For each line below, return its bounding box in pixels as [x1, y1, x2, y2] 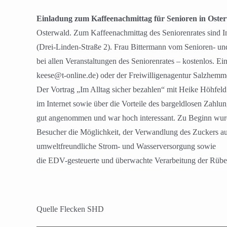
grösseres [38, 11, 67, 20]
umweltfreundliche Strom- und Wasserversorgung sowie [36, 142, 216, 151]
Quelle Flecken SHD [36, 205, 104, 214]
